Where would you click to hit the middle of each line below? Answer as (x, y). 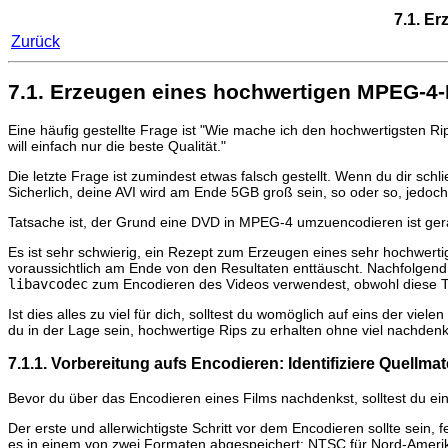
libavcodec (48, 283)
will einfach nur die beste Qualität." (117, 145)
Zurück (35, 41)
